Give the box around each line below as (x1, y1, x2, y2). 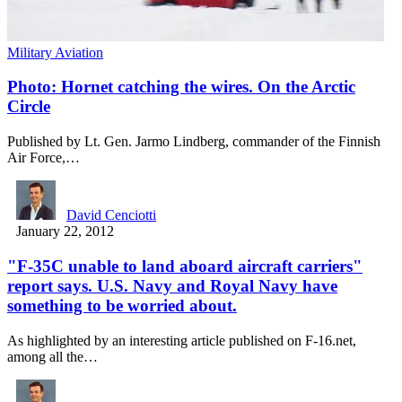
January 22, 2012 (16, 223, 114, 240)
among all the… (7, 348, 98, 364)
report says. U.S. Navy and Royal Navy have (7, 275, 337, 295)
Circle (7, 97, 50, 117)
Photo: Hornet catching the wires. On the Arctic (7, 77, 355, 97)
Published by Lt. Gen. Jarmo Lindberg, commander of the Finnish (7, 134, 380, 150)
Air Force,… (7, 150, 80, 166)
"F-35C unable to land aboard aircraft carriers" (7, 256, 363, 275)
